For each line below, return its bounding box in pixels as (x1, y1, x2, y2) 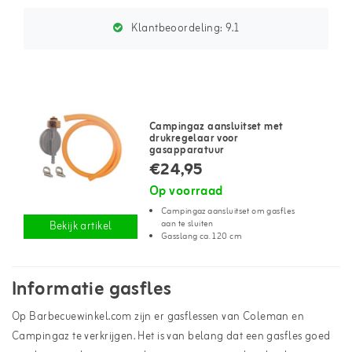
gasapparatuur (149, 142, 225, 159)
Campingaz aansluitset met (149, 119, 284, 135)
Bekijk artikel (49, 218, 112, 236)
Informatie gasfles (12, 274, 172, 306)
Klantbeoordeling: (129, 20, 226, 38)
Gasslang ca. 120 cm (161, 229, 242, 244)
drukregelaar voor (149, 130, 239, 147)
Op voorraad (149, 181, 223, 202)
